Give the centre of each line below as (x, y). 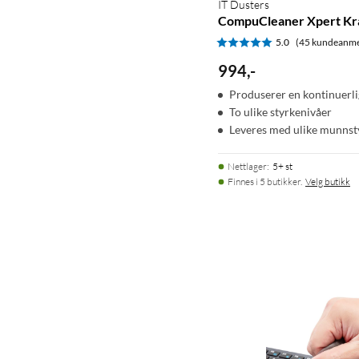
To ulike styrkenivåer (280, 111)
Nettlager (247, 166)
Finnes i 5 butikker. (265, 181)
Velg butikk (328, 181)
